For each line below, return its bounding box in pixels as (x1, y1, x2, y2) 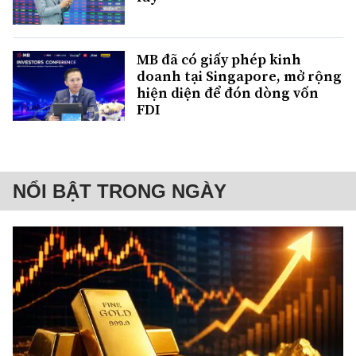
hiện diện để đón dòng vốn (137, 82, 319, 103)
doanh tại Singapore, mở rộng (137, 65, 342, 86)
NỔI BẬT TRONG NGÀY (13, 180, 226, 202)
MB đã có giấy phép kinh (137, 48, 301, 69)
